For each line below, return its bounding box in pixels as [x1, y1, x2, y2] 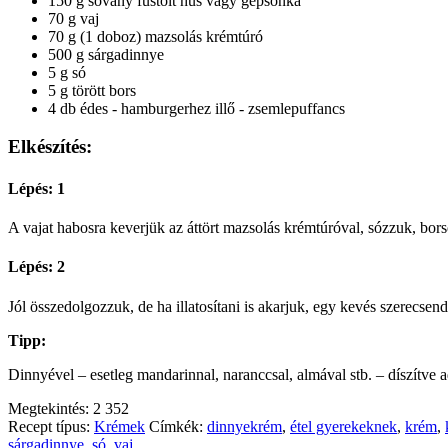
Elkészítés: [8, 136, 92, 158]
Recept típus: [8, 417, 94, 435]
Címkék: [149, 417, 207, 435]
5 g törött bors [48, 81, 136, 99]
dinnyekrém [207, 417, 282, 435]
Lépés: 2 [8, 258, 65, 276]
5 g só [48, 63, 86, 81]
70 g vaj [48, 9, 99, 27]
